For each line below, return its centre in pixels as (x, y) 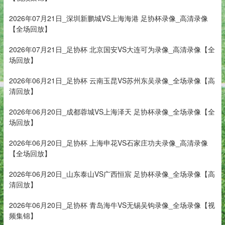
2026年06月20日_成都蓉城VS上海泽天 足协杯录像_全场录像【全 (112, 112)
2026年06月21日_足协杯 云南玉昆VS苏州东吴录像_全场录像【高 (112, 81)
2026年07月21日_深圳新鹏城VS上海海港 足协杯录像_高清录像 (108, 18)
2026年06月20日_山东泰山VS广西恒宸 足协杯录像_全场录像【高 (112, 174)
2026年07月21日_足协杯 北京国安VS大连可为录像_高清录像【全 (112, 49)
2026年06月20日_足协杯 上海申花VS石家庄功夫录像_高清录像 (108, 143)
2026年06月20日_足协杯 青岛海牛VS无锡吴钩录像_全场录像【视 (112, 205)
